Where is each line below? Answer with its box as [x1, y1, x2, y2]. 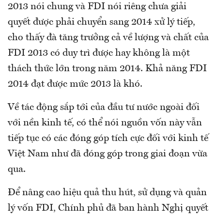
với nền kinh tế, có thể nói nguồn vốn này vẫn [8, 118, 202, 128]
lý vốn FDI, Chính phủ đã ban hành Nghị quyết [8, 203, 208, 213]
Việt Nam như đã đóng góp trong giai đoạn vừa [8, 149, 207, 159]
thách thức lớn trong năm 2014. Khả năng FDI [8, 63, 207, 74]
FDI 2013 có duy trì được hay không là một [8, 48, 190, 58]
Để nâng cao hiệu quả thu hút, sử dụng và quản [8, 187, 207, 198]
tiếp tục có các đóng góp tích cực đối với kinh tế [8, 133, 208, 143]
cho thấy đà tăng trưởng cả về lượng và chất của [8, 32, 209, 43]
